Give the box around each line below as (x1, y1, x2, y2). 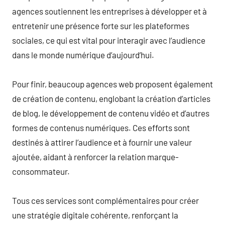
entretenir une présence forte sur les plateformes (12, 20, 189, 31)
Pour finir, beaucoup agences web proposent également (12, 78, 213, 89)
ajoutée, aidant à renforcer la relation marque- (12, 151, 179, 162)
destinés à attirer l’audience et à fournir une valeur (12, 137, 192, 147)
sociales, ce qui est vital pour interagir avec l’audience (12, 35, 205, 45)
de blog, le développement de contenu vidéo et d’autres (12, 107, 209, 118)
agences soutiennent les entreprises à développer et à (12, 6, 207, 16)
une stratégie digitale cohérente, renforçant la (12, 209, 178, 220)
